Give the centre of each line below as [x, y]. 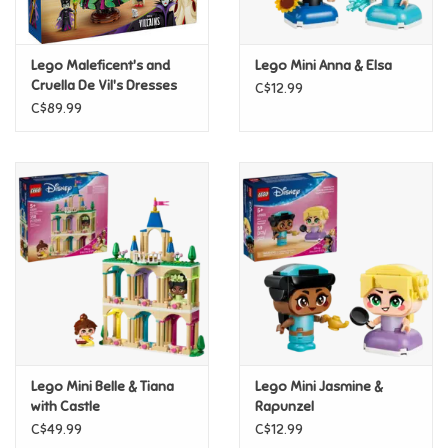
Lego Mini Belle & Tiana [102, 387]
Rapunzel [284, 407]
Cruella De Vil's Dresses [104, 86]
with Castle [65, 407]
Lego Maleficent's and [100, 66]
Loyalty [39, 41]
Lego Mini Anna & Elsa [323, 66]
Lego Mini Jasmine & [319, 387]
